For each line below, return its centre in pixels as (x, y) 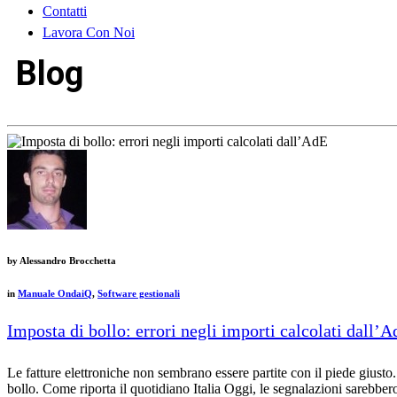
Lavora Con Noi (89, 32)
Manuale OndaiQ (55, 293)
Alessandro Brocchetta (67, 260)
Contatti (65, 11)
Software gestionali (139, 293)
